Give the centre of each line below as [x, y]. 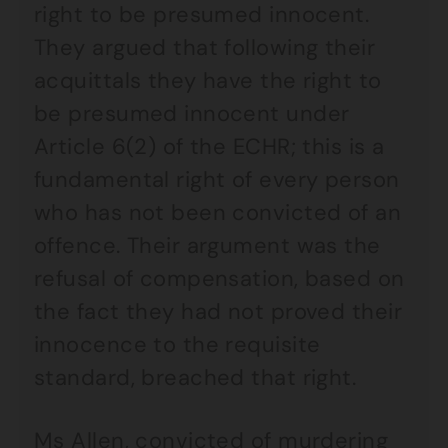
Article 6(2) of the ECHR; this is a [209, 146]
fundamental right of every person [217, 179]
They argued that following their [205, 47]
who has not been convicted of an [218, 212]
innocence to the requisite [177, 344]
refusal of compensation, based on [219, 278]
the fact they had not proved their [218, 311]
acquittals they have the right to [208, 80]
